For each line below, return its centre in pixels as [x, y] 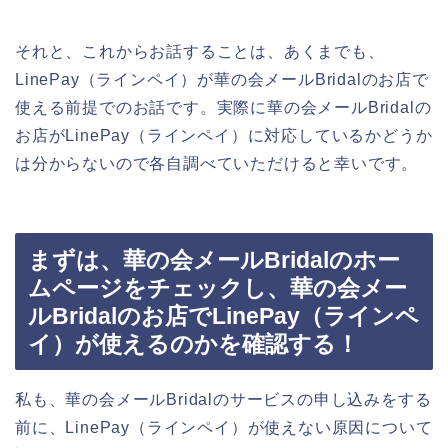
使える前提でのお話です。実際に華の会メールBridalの [223, 108]
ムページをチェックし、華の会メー [217, 287]
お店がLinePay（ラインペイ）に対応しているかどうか [224, 136]
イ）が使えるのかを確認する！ [193, 343]
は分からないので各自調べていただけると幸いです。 [217, 164]
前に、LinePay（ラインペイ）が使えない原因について [224, 427]
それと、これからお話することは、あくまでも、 [200, 52]
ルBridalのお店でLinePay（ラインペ [223, 315]
